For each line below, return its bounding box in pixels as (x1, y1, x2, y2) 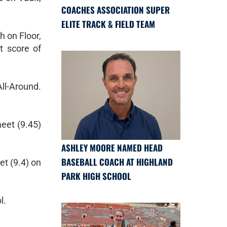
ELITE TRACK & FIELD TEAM (61, 17, 155, 30)
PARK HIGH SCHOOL (61, 169, 131, 182)
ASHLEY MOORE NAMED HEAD (61, 141, 163, 154)
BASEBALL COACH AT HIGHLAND (61, 155, 173, 168)
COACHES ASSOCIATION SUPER (61, 3, 170, 16)
